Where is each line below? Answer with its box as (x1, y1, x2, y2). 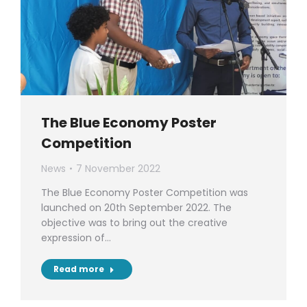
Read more (53, 262, 104, 275)
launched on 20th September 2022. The (41, 200, 232, 214)
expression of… (41, 230, 111, 245)
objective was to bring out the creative (41, 215, 228, 230)
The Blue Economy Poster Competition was (41, 185, 248, 199)
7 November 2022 (76, 161, 160, 175)
